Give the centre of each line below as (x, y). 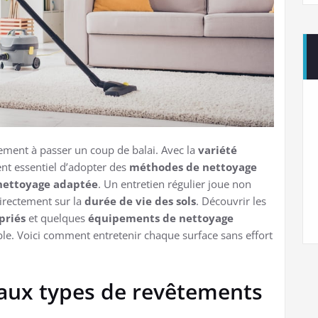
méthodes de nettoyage (193, 166)
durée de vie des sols (140, 201)
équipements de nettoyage (161, 218)
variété (218, 149)
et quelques (57, 218)
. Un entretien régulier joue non (175, 183)
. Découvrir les (231, 201)
